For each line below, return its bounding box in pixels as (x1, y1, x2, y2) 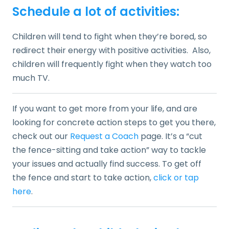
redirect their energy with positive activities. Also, (12, 44, 211, 56)
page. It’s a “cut (139, 130, 202, 142)
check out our (12, 130, 70, 142)
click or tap (153, 171, 199, 184)
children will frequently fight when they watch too (12, 58, 212, 70)
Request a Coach (70, 130, 139, 142)
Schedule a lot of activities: (12, 3, 179, 20)
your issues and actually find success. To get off (12, 157, 201, 170)
